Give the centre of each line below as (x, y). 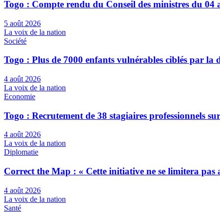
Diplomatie (21, 152)
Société (15, 41)
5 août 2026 (22, 23)
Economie (20, 96)
